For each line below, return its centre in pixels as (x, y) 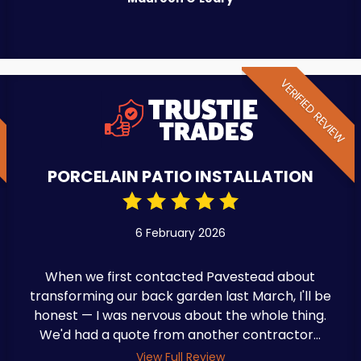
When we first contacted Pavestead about (180, 276)
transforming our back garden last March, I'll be (180, 296)
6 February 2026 (180, 232)
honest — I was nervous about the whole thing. (180, 315)
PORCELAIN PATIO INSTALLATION (180, 176)
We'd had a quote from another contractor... (180, 334)
